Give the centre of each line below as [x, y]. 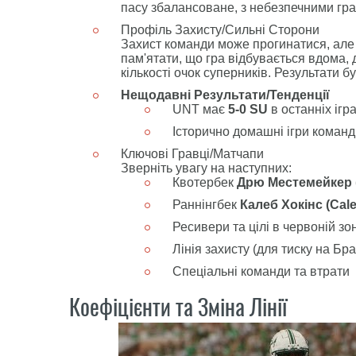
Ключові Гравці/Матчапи [192, 154]
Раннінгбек [206, 205]
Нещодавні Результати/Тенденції [225, 95]
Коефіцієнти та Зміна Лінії [178, 307]
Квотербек [205, 182]
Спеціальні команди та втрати [261, 271]
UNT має [200, 109]
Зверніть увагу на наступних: [206, 168]
